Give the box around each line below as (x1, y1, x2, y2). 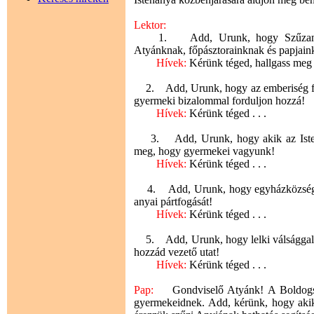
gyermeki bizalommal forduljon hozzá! (134, 94, 306, 107)
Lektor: (134, 18, 167, 31)
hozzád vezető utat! (134, 245, 220, 258)
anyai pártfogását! (134, 195, 213, 207)
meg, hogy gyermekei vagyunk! (134, 144, 275, 157)
